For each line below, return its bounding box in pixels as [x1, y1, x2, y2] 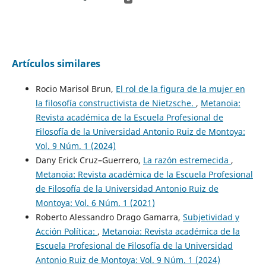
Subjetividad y [182, 211, 239, 223]
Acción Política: [35, 225, 97, 237]
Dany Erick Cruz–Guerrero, [35, 154, 143, 166]
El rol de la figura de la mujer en [115, 83, 245, 94]
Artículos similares [11, 57, 100, 71]
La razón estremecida [142, 154, 231, 166]
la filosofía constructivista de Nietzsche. [35, 97, 196, 109]
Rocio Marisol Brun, [35, 83, 116, 94]
